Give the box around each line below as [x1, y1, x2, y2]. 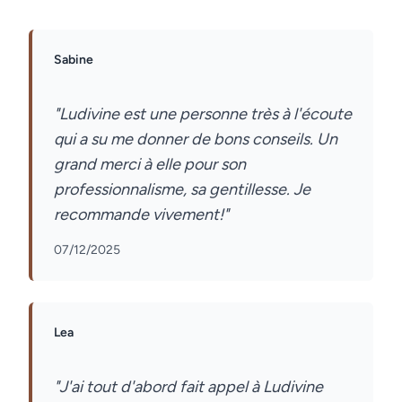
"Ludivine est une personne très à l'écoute [54, 104, 352, 124]
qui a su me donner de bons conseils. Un [54, 129, 337, 149]
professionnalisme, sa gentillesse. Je [54, 179, 310, 199]
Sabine [54, 52, 93, 67]
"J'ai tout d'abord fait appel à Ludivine [54, 377, 323, 397]
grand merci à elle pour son [54, 154, 246, 174]
